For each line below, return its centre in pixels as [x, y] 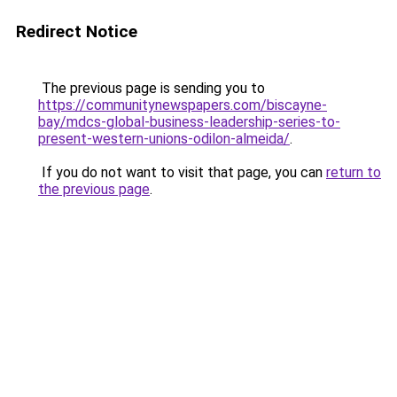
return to [354, 172]
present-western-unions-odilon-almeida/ [164, 139]
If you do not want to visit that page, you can [182, 172]
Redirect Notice [77, 31]
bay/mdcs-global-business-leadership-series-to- [189, 122]
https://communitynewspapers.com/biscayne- [183, 105]
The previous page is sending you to [152, 88]
